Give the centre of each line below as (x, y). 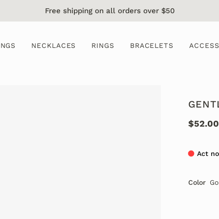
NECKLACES (54, 45)
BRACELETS (152, 45)
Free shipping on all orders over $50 (109, 11)
